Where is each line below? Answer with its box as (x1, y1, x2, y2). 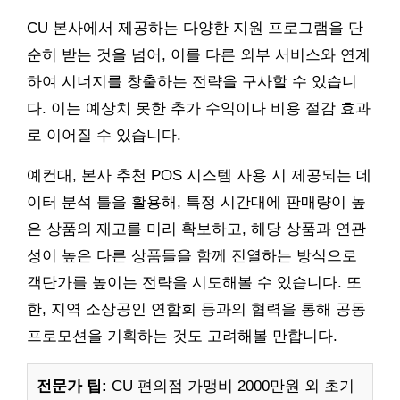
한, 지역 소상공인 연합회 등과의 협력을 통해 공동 (27, 300, 366, 318)
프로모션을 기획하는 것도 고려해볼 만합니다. (27, 327, 337, 345)
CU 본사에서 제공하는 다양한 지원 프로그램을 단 (27, 19, 363, 37)
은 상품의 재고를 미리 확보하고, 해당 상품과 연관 (27, 220, 366, 237)
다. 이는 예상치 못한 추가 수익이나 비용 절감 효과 (27, 99, 371, 117)
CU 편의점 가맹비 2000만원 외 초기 (107, 377, 354, 395)
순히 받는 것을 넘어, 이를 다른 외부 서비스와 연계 (27, 46, 371, 63)
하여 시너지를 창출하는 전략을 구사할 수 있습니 (27, 72, 357, 90)
